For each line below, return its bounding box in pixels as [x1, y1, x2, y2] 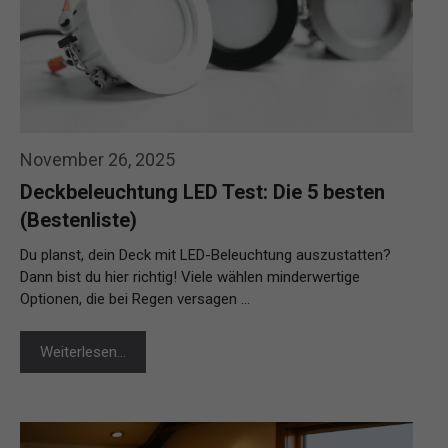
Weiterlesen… [40, 342, 126, 361]
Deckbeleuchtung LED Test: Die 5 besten [20, 179, 385, 204]
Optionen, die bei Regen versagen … [20, 289, 250, 308]
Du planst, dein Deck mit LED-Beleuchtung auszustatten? [20, 245, 391, 264]
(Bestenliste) [20, 207, 137, 232]
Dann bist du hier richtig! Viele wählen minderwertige [20, 267, 360, 286]
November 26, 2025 [20, 148, 175, 170]
